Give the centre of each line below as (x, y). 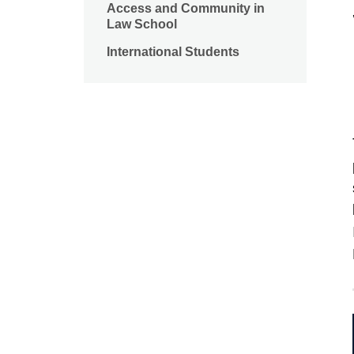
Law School (142, 24)
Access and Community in (186, 9)
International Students (173, 51)
